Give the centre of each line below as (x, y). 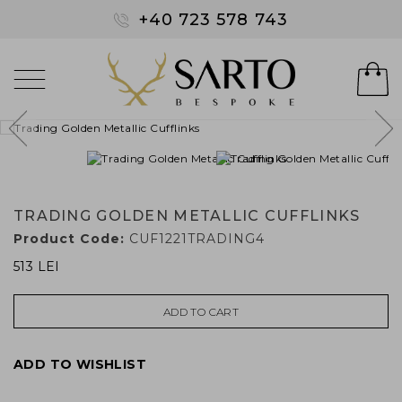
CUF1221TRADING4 (195, 239)
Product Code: (69, 239)
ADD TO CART (201, 312)
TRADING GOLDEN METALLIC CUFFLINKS (187, 216)
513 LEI (37, 267)
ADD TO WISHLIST (80, 365)
